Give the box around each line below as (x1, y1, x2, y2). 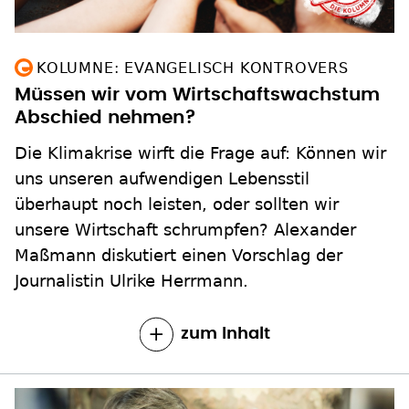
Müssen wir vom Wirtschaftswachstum (15, 85, 380, 104)
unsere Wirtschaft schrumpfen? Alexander (15, 219, 356, 239)
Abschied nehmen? (15, 108, 196, 127)
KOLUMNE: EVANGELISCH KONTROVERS (37, 58, 349, 77)
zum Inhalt (180, 325, 270, 342)
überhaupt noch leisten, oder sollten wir (15, 194, 339, 214)
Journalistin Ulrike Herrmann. (15, 270, 248, 290)
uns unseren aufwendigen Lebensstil (15, 168, 309, 188)
